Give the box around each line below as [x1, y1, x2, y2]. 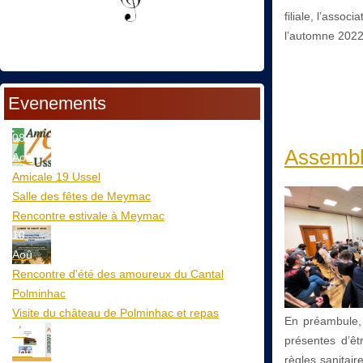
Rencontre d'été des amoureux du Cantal [12, 267, 224, 280]
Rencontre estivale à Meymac [12, 208, 164, 222]
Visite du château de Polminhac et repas [12, 305, 219, 319]
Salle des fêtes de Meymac [12, 189, 151, 203]
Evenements [8, 92, 106, 113]
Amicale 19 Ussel [12, 169, 100, 183]
